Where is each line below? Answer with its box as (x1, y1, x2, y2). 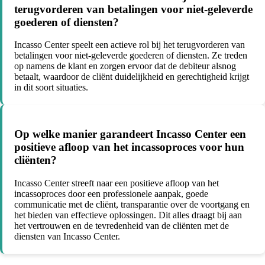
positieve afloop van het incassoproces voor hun (14, 141, 244, 154)
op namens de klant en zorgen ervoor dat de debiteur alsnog (14, 61, 236, 72)
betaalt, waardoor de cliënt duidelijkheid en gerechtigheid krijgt (14, 72, 249, 82)
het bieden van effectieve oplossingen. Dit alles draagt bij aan (14, 209, 242, 220)
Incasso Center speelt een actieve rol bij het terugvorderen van (14, 40, 245, 50)
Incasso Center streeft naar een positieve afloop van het (14, 177, 219, 188)
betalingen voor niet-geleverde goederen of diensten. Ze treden (14, 50, 247, 61)
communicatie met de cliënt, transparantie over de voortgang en (14, 199, 250, 209)
